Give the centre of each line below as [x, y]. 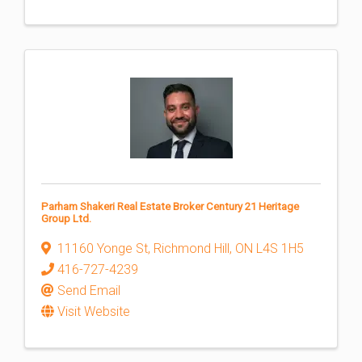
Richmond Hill [192, 248]
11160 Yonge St [103, 248]
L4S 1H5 [280, 248]
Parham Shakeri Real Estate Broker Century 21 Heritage [170, 206]
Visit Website [94, 311]
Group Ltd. [66, 219]
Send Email [89, 290]
